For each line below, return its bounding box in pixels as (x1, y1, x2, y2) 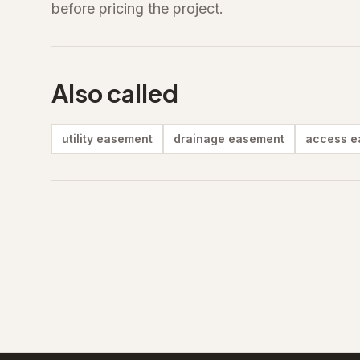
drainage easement (174, 132, 284, 145)
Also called (51, 78, 178, 108)
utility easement (62, 132, 153, 145)
